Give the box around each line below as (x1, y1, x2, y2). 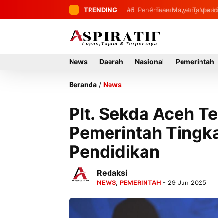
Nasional (135, 57, 164, 66)
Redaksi (97, 167, 127, 178)
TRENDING (84, 6, 117, 14)
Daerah (99, 57, 123, 66)
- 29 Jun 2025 (161, 178, 206, 186)
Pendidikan (69, 142, 160, 162)
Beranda (69, 80, 97, 89)
